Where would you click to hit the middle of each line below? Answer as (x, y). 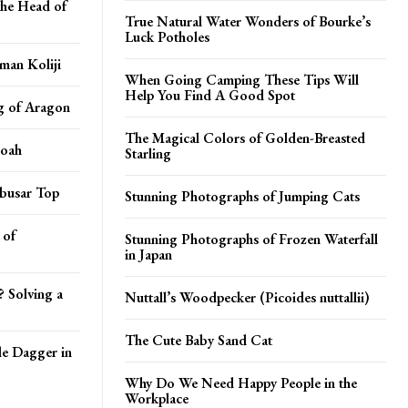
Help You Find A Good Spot (210, 95)
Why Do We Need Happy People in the (241, 382)
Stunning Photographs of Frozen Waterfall (251, 239)
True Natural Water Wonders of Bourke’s (248, 21)
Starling (148, 153)
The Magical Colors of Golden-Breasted (245, 138)
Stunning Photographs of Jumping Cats (242, 196)
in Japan (148, 254)
